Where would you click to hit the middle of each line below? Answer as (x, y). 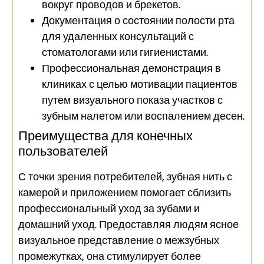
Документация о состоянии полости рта (138, 21)
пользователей (63, 152)
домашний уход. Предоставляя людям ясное (128, 225)
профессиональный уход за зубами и (109, 209)
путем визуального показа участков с (132, 101)
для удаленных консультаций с (118, 37)
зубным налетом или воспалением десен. (143, 117)
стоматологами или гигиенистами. (125, 53)
